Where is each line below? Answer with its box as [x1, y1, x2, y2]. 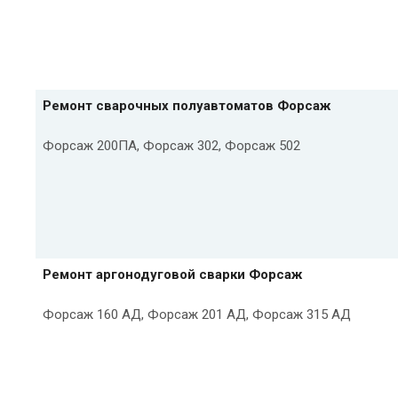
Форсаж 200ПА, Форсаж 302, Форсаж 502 [43, 137, 300, 154]
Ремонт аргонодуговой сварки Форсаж [43, 266, 302, 283]
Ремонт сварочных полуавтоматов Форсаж [43, 97, 330, 114]
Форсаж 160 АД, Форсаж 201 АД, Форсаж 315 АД [43, 306, 351, 322]
